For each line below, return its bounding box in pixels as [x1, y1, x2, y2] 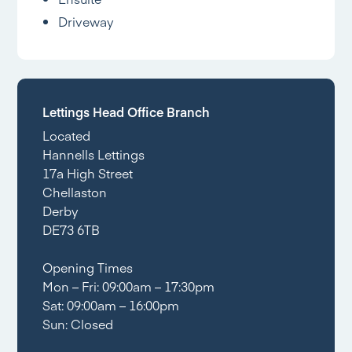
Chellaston [42, 183, 108, 200]
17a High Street [42, 164, 134, 181]
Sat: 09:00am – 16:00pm [42, 296, 180, 313]
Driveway [58, 13, 115, 30]
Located [42, 126, 91, 144]
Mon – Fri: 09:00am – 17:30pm [42, 277, 215, 295]
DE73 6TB [42, 221, 101, 238]
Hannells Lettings [42, 145, 145, 163]
